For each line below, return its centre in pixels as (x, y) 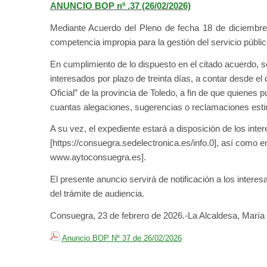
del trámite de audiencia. (97, 194)
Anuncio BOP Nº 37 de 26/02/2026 (122, 238)
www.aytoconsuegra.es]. (98, 157)
